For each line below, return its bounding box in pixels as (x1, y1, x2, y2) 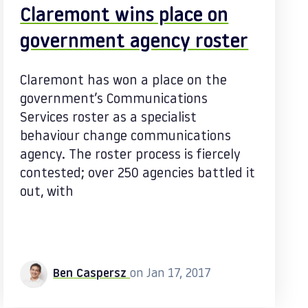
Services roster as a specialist (20, 111, 197, 125)
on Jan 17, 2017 (130, 267, 212, 280)
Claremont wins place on (20, 7, 229, 26)
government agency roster (20, 33, 249, 52)
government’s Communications (20, 93, 208, 107)
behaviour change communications (20, 130, 232, 144)
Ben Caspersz (53, 267, 131, 280)
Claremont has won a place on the (20, 74, 228, 88)
